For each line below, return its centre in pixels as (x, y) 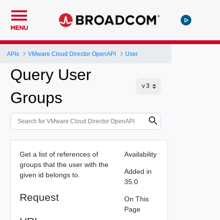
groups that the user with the (64, 164)
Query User (51, 75)
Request (39, 197)
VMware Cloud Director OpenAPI (72, 54)
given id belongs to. (50, 175)
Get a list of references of (59, 154)
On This (136, 199)
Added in (138, 171)
